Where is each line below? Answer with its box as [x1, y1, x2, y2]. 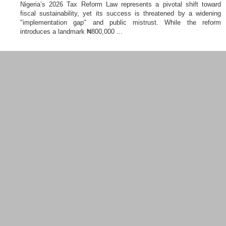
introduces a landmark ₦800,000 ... [20, 28, 123, 35]
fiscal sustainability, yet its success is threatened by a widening [20, 10, 221, 17]
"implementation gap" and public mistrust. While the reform [20, 19, 221, 26]
